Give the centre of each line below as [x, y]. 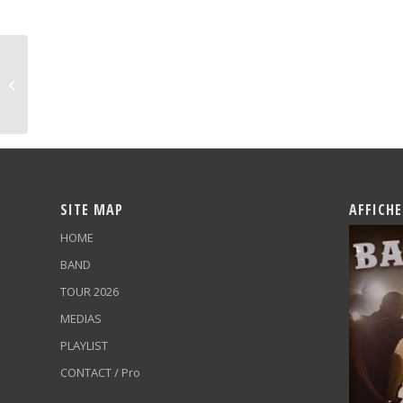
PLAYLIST [84, 345]
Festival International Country [112, 84]
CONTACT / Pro [100, 372]
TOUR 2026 [90, 291]
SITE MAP [92, 209]
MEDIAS [81, 318]
